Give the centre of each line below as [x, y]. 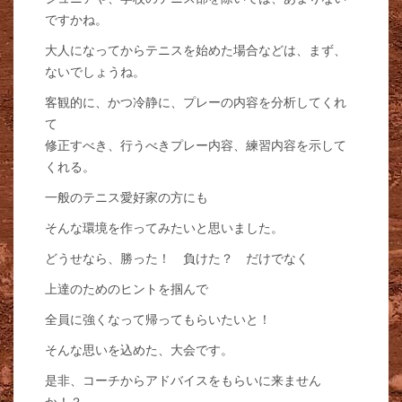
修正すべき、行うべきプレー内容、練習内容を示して [196, 146]
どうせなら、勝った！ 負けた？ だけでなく [177, 259]
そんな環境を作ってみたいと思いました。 [164, 228]
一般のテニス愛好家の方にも [127, 198]
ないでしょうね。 [95, 72]
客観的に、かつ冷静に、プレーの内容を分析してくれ [196, 103]
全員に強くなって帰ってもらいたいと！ [158, 320]
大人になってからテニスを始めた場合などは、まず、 [196, 51]
